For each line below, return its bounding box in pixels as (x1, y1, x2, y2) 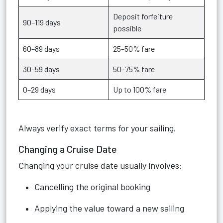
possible (113, 23, 141, 33)
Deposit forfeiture (113, 11, 173, 21)
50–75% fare (113, 64, 155, 74)
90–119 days (23, 17, 61, 27)
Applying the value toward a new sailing (34, 203, 184, 214)
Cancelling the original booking (34, 181, 150, 192)
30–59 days (23, 64, 60, 74)
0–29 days (23, 85, 56, 94)
